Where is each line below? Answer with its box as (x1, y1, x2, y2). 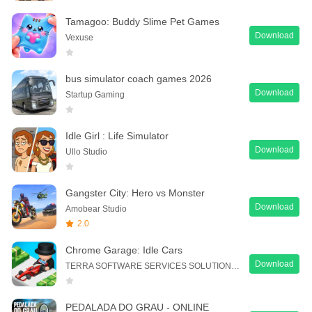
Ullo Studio (65, 146, 107, 157)
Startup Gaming (65, 89, 125, 100)
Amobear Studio (65, 203, 127, 214)
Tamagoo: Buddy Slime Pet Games (65, 15, 219, 27)
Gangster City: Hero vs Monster (65, 187, 205, 198)
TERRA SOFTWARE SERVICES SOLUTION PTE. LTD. (231, 260, 240, 271)
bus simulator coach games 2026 (65, 72, 212, 84)
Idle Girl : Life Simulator (65, 130, 169, 141)
